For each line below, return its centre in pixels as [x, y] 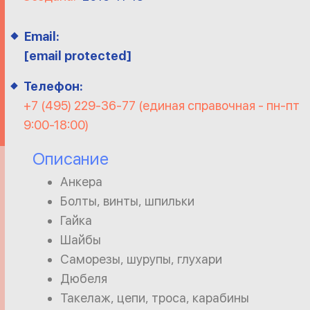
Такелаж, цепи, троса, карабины [155, 298]
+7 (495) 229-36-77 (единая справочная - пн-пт [161, 106]
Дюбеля [84, 279]
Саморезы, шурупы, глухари [141, 259]
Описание [71, 159]
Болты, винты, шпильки [127, 201]
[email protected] [78, 56]
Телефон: [53, 86]
